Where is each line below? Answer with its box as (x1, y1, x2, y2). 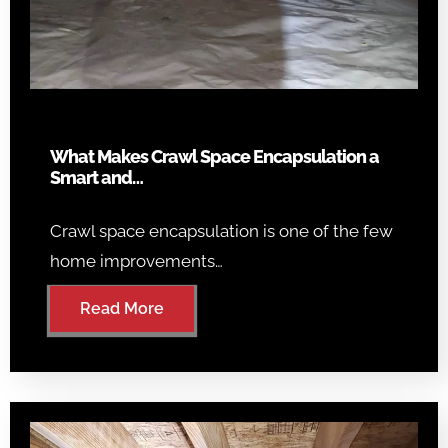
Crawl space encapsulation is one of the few (50, 220, 393, 241)
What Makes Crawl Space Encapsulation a (50, 145, 379, 167)
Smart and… (50, 166, 143, 188)
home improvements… (50, 250, 223, 271)
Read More (80, 298, 164, 318)
